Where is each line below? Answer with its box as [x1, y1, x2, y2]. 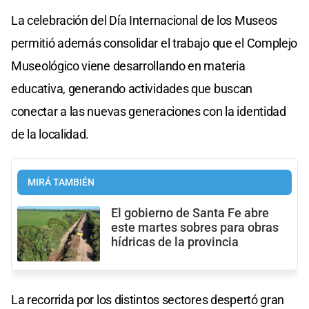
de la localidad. [11, 126, 90, 141]
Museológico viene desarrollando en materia [11, 58, 246, 73]
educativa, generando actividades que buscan [11, 81, 253, 96]
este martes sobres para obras [111, 220, 279, 235]
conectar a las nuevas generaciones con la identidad [11, 103, 286, 119]
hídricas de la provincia [111, 235, 239, 249]
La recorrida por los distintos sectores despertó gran [11, 292, 285, 308]
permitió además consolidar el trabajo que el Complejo [11, 35, 298, 50]
